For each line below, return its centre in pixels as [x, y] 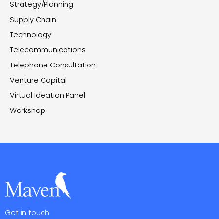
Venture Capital [38, 80]
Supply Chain [33, 20]
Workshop [28, 111]
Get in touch [27, 213]
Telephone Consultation [53, 65]
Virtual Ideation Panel [47, 96]
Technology [31, 35]
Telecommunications [48, 50]
